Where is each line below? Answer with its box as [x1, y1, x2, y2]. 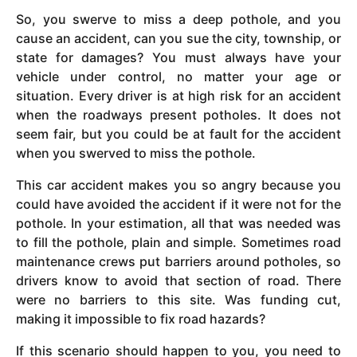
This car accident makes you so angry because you [16, 177, 341, 194]
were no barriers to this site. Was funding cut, [16, 292, 341, 308]
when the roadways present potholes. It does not [16, 106, 341, 123]
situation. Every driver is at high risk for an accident [16, 87, 341, 104]
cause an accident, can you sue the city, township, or [16, 29, 341, 46]
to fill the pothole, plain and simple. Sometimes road [16, 234, 341, 251]
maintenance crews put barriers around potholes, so [16, 253, 341, 270]
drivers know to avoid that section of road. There [16, 273, 341, 289]
